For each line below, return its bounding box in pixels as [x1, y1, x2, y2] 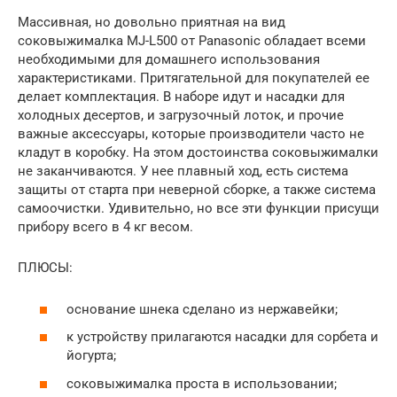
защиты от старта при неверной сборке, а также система [18, 182, 376, 198]
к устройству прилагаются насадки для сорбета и [66, 329, 378, 346]
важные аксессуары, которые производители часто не [18, 126, 364, 143]
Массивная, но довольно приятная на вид [18, 14, 285, 31]
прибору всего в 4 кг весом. [18, 219, 193, 236]
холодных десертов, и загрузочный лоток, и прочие [18, 107, 344, 124]
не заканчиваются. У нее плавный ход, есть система [18, 163, 348, 180]
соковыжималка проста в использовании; [66, 375, 337, 392]
